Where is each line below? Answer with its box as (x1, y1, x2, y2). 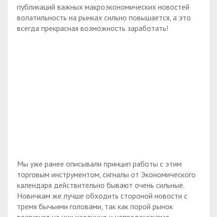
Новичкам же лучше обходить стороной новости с (17, 191, 187, 201)
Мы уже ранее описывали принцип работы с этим (17, 159, 182, 169)
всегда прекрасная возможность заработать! (17, 23, 168, 33)
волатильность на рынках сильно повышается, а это (17, 13, 191, 23)
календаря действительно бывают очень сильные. (17, 180, 184, 190)
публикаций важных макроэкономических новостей (17, 2, 189, 12)
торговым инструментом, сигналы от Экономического (17, 170, 196, 180)
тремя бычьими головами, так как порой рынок (17, 201, 173, 212)
